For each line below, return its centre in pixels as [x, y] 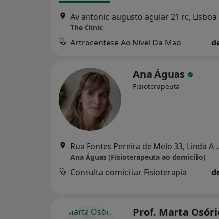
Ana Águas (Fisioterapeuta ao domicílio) [138, 157]
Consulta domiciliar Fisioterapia [129, 172]
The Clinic [87, 28]
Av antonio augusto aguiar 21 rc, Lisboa [143, 17]
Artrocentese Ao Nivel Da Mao [126, 43]
